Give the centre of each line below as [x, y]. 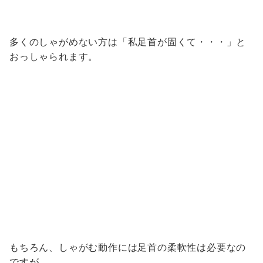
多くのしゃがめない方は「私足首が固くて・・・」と [128, 42]
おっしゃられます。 [54, 57]
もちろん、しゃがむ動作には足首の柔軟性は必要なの [128, 247]
